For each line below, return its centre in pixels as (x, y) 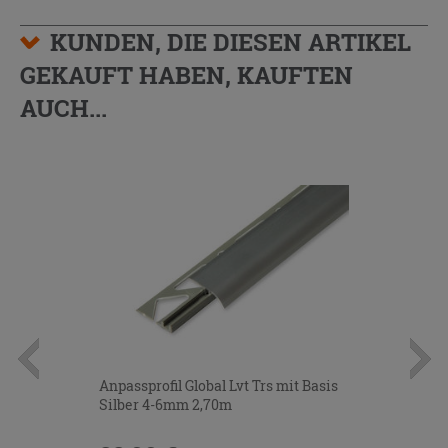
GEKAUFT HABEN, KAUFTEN (186, 74)
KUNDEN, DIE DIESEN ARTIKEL (230, 41)
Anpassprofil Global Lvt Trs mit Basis (218, 386)
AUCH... (63, 107)
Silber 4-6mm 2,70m (165, 405)
